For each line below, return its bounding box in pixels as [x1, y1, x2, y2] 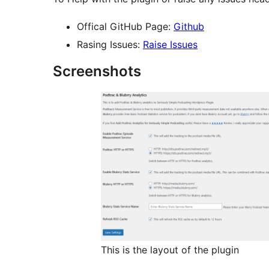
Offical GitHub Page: [77, 20, 174, 33]
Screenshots [53, 62, 141, 80]
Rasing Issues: [77, 38, 143, 51]
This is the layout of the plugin [101, 243, 239, 256]
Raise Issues [143, 38, 198, 51]
